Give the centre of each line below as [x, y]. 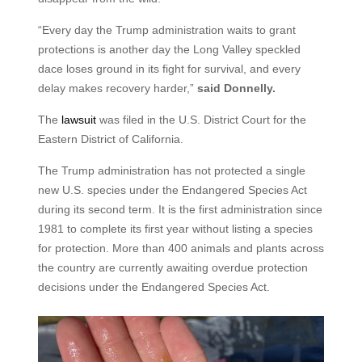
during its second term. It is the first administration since [180, 209]
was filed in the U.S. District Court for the [201, 120]
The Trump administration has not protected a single [171, 170]
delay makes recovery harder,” [117, 88]
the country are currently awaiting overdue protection [173, 267]
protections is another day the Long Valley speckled [169, 49]
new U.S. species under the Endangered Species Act [172, 190]
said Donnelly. [236, 88]
